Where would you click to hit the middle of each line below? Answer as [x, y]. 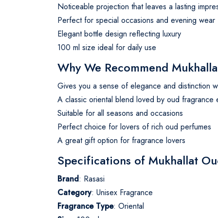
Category [74, 192]
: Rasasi [92, 179]
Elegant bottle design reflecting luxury [119, 34]
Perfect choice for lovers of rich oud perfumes [134, 127]
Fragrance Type [85, 206]
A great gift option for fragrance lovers [121, 140]
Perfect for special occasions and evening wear [136, 20]
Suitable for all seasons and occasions [120, 113]
